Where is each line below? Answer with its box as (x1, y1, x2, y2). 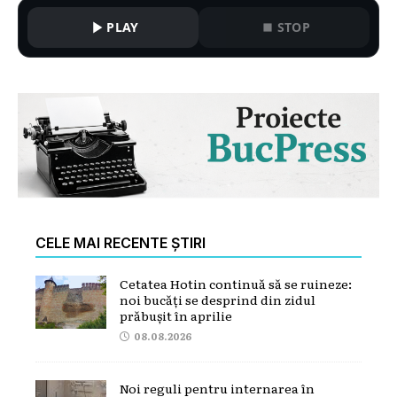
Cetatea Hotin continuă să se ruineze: (120, 274, 352, 292)
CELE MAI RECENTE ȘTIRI (35, 233, 206, 252)
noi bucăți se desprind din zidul (120, 290, 315, 308)
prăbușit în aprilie (120, 306, 232, 324)
